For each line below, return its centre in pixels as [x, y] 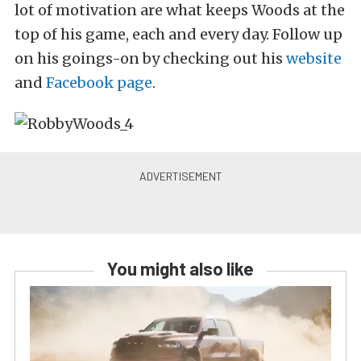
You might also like [180, 269]
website [314, 59]
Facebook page [99, 83]
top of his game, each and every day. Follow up [178, 35]
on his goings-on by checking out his [150, 59]
